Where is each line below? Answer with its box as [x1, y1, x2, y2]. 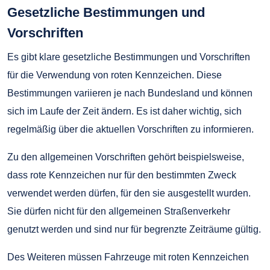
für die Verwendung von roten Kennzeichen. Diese [7, 69, 222, 80]
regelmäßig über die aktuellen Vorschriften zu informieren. [7, 124, 254, 134]
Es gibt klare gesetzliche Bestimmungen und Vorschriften [7, 51, 250, 62]
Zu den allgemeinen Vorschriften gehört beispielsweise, [7, 151, 244, 162]
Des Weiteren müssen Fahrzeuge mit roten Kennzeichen [7, 251, 249, 262]
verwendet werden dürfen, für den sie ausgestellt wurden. [7, 187, 251, 198]
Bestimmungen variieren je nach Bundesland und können [7, 87, 253, 98]
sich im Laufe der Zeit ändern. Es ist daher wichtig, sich [7, 105, 242, 116]
